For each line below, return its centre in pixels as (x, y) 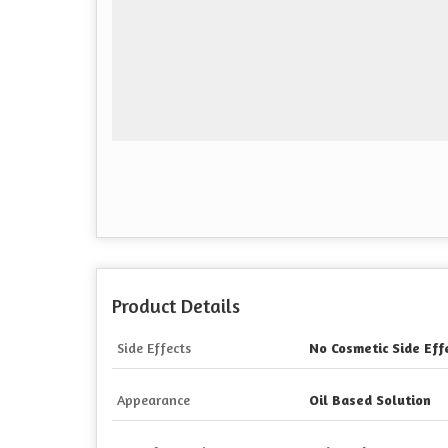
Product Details (176, 306)
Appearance (153, 399)
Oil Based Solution (370, 399)
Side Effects (154, 347)
